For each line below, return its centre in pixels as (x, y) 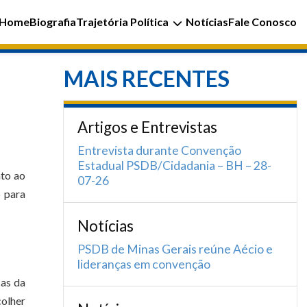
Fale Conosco (262, 22)
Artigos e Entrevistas (147, 127)
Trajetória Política (122, 22)
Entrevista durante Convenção (159, 150)
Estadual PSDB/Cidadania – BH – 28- (174, 165)
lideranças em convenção (144, 264)
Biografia (53, 22)
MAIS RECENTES (147, 78)
